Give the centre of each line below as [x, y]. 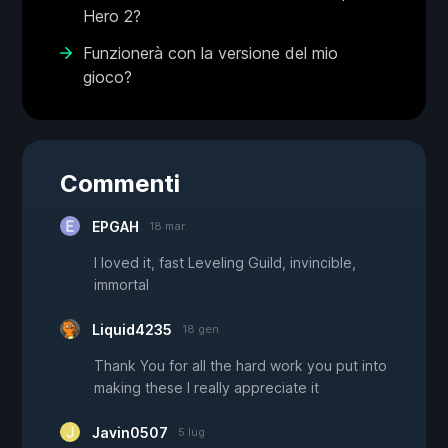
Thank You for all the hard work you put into [240, 366]
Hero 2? [112, 16]
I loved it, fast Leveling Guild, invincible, [225, 263]
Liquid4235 [132, 330]
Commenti [120, 184]
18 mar [167, 226]
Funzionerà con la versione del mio [210, 53]
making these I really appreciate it [206, 388]
